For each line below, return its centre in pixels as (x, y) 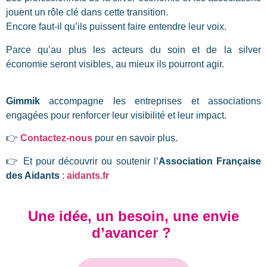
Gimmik (23, 101)
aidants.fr (88, 175)
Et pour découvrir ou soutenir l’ (89, 161)
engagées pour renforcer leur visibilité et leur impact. (116, 116)
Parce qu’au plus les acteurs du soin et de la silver (133, 49)
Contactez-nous (56, 138)
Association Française (209, 161)
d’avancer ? (133, 233)
